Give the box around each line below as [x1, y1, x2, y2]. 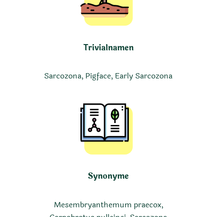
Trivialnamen [83, 41, 134, 54]
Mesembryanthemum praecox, [53, 199, 163, 211]
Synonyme [88, 170, 129, 183]
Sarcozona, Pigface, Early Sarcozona [44, 70, 173, 82]
